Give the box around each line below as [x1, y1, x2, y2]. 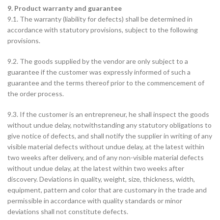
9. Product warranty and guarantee [7, 4, 122, 12]
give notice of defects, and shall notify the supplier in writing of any [7, 132, 212, 140]
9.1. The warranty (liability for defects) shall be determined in [7, 15, 192, 23]
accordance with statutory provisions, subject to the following [7, 26, 198, 34]
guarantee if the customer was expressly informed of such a [7, 68, 191, 76]
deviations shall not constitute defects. [7, 207, 128, 216]
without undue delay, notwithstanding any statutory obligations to [7, 121, 212, 129]
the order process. [7, 89, 64, 98]
